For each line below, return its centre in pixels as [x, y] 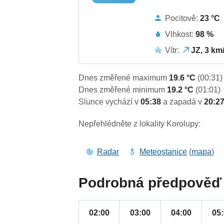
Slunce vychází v [110, 102]
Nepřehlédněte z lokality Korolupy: [140, 124]
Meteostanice [163, 152]
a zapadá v [184, 102]
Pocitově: [183, 18]
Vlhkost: [180, 34]
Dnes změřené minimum [123, 90]
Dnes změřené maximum [124, 78]
